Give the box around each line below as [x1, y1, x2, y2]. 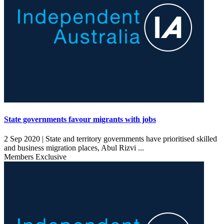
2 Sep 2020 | [4, 134, 43, 143]
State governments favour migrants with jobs [4, 114, 156, 123]
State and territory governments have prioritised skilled [43, 134, 217, 143]
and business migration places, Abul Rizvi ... [4, 143, 146, 152]
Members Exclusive [4, 152, 66, 161]
